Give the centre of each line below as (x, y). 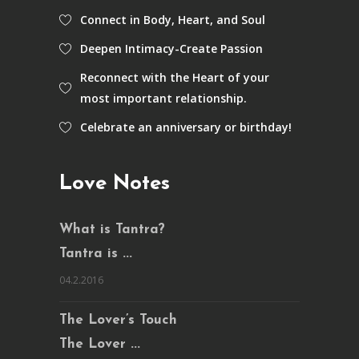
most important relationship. (163, 98)
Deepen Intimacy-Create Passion (171, 48)
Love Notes (115, 184)
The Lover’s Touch (118, 320)
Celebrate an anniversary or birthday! (186, 127)
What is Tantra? (112, 229)
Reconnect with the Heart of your (175, 77)
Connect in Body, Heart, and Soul (173, 19)
